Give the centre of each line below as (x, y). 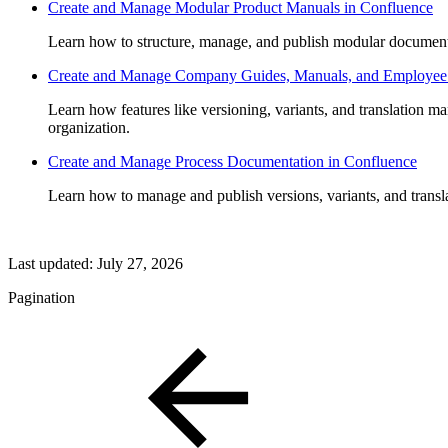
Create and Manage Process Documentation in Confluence (232, 161)
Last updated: (52, 263)
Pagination (41, 297)
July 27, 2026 (140, 263)
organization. (89, 127)
